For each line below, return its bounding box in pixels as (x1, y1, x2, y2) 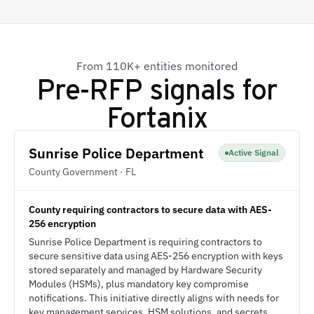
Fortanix (106, 97, 208, 135)
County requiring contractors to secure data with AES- (29, 203, 272, 216)
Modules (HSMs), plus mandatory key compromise (29, 278, 249, 290)
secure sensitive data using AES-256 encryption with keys (29, 250, 283, 262)
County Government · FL (29, 165, 136, 178)
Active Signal (228, 147, 279, 158)
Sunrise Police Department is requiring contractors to (29, 235, 262, 248)
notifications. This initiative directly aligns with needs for (29, 292, 279, 304)
